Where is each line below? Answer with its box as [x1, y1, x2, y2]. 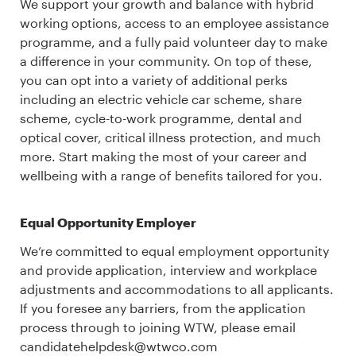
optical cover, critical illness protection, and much [20, 130, 321, 145]
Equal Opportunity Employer [20, 215, 196, 230]
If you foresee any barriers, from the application [20, 300, 306, 315]
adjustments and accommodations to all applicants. [20, 281, 334, 296]
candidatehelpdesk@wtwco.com [20, 338, 218, 354]
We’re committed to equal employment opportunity [20, 242, 329, 258]
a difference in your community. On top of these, [20, 53, 312, 69]
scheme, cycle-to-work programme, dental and [20, 110, 302, 126]
